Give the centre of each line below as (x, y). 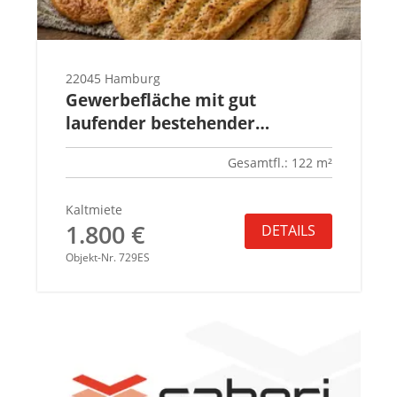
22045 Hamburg (113, 79)
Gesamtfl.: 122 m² (280, 163)
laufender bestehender (160, 123)
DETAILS (288, 231)
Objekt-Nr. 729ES (107, 258)
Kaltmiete (93, 210)
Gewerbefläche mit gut (160, 100)
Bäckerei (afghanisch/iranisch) (191, 146)
